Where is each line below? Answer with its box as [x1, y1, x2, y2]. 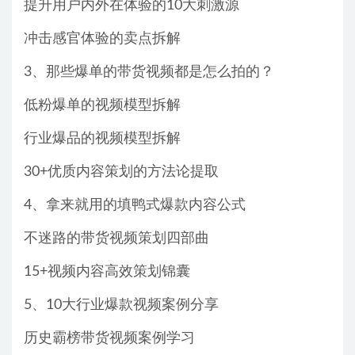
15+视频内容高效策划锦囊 [24, 265, 190, 280]
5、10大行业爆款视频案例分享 [24, 298, 219, 313]
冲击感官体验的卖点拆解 [24, 32, 181, 47]
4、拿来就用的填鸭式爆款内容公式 [24, 198, 246, 213]
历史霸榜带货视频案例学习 [24, 331, 195, 346]
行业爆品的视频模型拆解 [24, 132, 181, 147]
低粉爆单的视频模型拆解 [24, 98, 181, 113]
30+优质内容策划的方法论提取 [24, 165, 219, 180]
